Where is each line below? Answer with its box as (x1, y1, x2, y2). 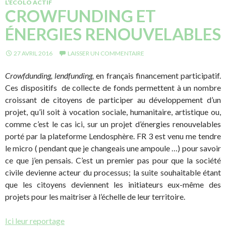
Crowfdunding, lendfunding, (5, 71, 94, 81)
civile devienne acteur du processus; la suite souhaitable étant (5, 167, 221, 178)
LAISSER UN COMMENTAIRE (68, 49, 144, 58)
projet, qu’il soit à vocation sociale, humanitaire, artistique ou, (5, 107, 221, 117)
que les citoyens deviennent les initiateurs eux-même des (5, 180, 221, 190)
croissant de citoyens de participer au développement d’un (5, 95, 221, 105)
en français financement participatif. (94, 71, 221, 81)
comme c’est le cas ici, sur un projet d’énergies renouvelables (5, 119, 221, 129)
